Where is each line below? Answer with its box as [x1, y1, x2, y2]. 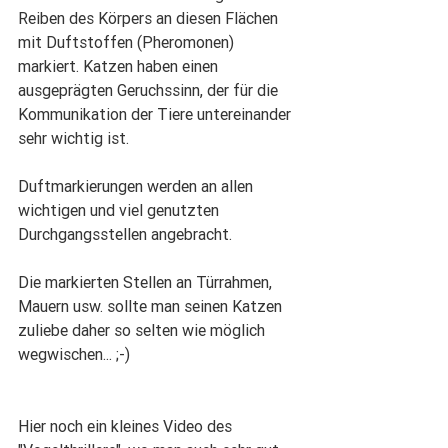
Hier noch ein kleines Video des [18, 416, 236, 437]
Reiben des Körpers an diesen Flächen [18, 8, 282, 29]
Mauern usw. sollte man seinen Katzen [18, 296, 286, 317]
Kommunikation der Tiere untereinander [18, 104, 295, 125]
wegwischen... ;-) [18, 344, 130, 365]
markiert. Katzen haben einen [18, 56, 222, 77]
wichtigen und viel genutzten [18, 200, 223, 221]
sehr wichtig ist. [18, 128, 129, 149]
